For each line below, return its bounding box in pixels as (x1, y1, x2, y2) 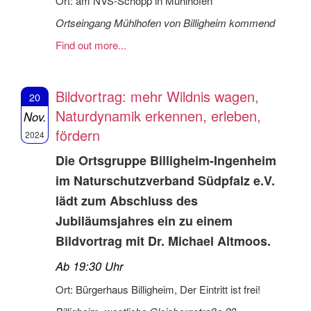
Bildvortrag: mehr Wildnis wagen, (56, 85, 259, 106)
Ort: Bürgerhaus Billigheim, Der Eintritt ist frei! (56, 281, 260, 296)
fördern (56, 124, 100, 145)
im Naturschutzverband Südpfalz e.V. (56, 171, 275, 190)
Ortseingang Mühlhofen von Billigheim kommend (56, 15, 275, 30)
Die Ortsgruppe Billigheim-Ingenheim (56, 151, 276, 169)
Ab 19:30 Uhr (56, 257, 124, 274)
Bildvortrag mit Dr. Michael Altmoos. (56, 231, 271, 250)
